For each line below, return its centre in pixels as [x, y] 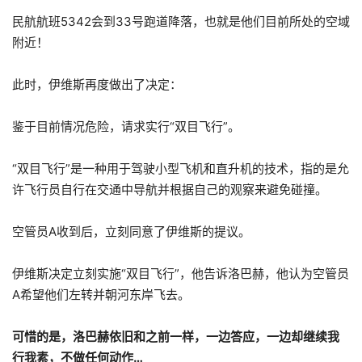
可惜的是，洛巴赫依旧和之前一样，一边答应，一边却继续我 [176, 336]
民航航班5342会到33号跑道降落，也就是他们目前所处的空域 [181, 21]
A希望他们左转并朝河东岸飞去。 [101, 294]
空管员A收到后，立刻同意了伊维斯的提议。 [131, 231]
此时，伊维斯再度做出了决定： [97, 84]
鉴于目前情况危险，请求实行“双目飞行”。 [126, 126]
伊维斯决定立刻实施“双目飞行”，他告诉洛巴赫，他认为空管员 [181, 273]
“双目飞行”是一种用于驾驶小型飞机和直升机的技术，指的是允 [181, 168]
